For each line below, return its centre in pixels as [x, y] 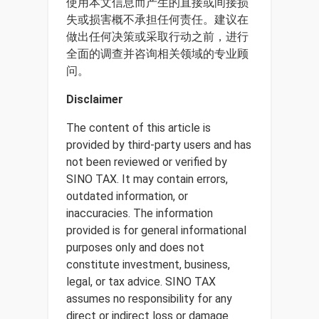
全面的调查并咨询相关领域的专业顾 [157, 54]
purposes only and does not [135, 247]
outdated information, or [127, 196]
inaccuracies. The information [140, 213]
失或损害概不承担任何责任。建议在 [157, 20]
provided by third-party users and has [159, 145]
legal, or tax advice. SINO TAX [141, 282]
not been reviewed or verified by [147, 162]
